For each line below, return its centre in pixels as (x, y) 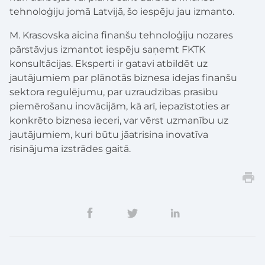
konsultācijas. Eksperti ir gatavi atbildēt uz (109, 63)
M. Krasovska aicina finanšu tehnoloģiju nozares (121, 35)
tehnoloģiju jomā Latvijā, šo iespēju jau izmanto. (122, 11)
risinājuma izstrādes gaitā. (70, 148)
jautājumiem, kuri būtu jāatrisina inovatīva (109, 134)
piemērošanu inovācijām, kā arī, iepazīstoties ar (119, 106)
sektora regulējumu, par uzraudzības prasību (114, 92)
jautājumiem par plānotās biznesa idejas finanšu (123, 77)
